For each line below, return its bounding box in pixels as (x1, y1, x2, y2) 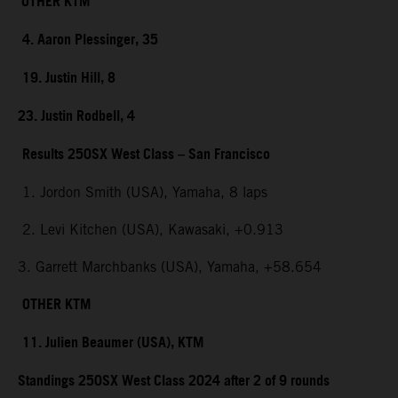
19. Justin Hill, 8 (22, 65, 115, 93)
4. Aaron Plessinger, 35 (22, 27, 158, 55)
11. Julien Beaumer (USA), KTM (22, 330, 203, 358)
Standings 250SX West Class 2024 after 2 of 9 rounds (18, 368, 330, 396)
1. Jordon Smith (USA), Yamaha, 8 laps (18, 184, 272, 202)
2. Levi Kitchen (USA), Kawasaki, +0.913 (18, 221, 283, 239)
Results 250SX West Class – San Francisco (22, 141, 270, 170)
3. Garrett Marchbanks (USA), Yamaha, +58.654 (18, 259, 326, 276)
